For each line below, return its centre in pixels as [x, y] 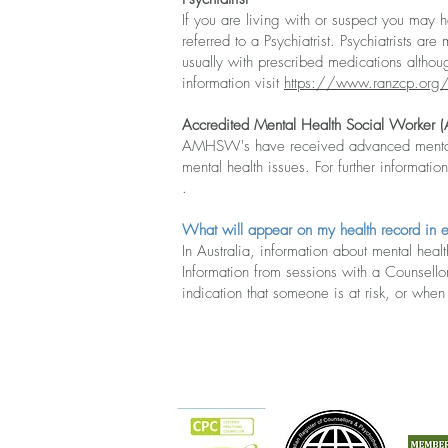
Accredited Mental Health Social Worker [308, 125]
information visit [233, 83]
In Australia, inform [240, 251]
